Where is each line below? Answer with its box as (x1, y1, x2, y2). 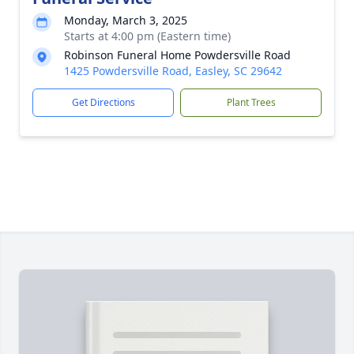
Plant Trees (226, 96, 276, 109)
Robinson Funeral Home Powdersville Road (64, 47, 291, 62)
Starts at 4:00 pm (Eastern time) (64, 28, 231, 43)
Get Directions (71, 96, 135, 109)
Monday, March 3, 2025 (64, 13, 187, 28)
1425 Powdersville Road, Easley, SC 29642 (64, 63, 282, 78)
